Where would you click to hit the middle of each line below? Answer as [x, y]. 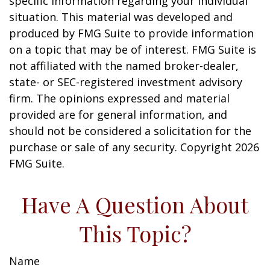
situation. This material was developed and [121, 17]
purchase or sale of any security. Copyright [122, 147]
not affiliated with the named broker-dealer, [124, 66]
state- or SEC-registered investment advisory [126, 82]
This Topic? [135, 233]
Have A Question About [135, 204]
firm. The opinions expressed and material [119, 98]
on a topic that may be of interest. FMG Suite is [133, 49]
